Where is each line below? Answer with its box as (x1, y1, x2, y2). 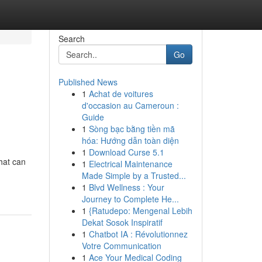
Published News (58, 76, 118, 88)
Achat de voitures (88, 88, 153, 99)
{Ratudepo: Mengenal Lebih (88, 205, 192, 216)
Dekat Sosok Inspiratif (81, 216, 163, 228)
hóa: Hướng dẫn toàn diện (81, 135, 179, 146)
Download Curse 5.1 (88, 146, 164, 158)
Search (58, 33, 85, 44)
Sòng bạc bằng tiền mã (88, 123, 175, 135)
